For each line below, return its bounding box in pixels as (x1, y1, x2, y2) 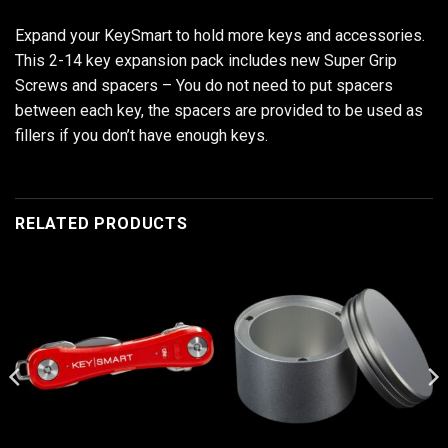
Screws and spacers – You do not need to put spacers (15, 75, 393, 95)
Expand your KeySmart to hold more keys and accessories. (15, 25, 425, 45)
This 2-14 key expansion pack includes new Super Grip (15, 50, 397, 70)
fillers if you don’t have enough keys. (15, 125, 268, 145)
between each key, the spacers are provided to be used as (15, 100, 423, 120)
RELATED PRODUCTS (15, 214, 188, 234)
